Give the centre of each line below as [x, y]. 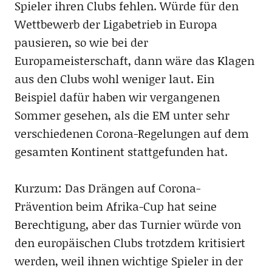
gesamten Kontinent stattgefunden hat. [121, 151]
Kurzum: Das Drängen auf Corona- [107, 188]
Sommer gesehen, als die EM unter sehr [122, 115]
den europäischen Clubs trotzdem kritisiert [130, 242]
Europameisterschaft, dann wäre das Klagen [134, 60]
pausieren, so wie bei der [81, 42]
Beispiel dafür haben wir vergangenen [117, 97]
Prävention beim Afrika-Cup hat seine [115, 206]
